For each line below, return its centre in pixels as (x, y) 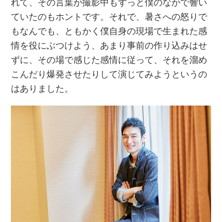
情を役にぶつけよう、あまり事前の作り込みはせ (109, 45)
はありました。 (42, 88)
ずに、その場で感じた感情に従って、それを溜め (109, 60)
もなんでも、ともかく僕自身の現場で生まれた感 (109, 31)
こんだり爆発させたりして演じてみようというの (109, 74)
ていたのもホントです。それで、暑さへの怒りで (109, 17)
